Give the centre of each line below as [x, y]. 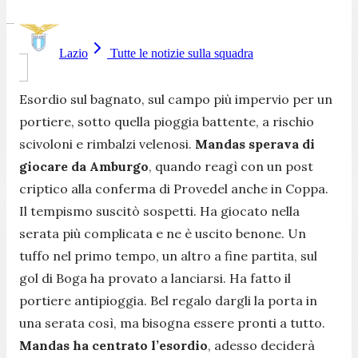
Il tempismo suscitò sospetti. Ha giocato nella [159, 211]
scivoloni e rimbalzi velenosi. [107, 143]
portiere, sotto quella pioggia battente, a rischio [167, 121]
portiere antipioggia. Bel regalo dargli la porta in [168, 300]
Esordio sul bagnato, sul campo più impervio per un [176, 99]
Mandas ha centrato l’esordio [113, 345]
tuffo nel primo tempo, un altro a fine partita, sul [168, 255]
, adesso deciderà [261, 345]
